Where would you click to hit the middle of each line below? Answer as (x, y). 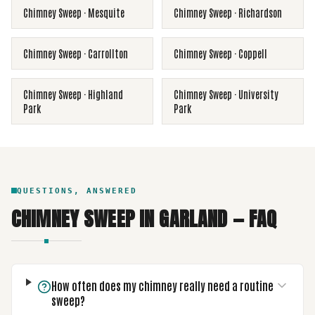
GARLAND (193, 219)
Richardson (260, 13)
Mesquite (106, 13)
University (258, 94)
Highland (105, 94)
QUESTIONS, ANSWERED (77, 191)
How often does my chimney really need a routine (162, 285)
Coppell (253, 53)
